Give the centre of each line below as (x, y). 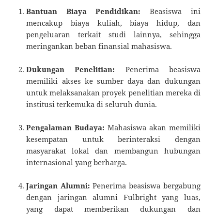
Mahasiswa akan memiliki (153, 128)
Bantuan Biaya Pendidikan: (84, 11)
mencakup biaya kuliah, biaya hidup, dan (113, 23)
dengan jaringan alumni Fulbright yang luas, (113, 197)
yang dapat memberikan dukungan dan (113, 209)
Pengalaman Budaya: (66, 128)
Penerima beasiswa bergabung (145, 186)
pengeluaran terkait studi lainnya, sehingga (113, 35)
